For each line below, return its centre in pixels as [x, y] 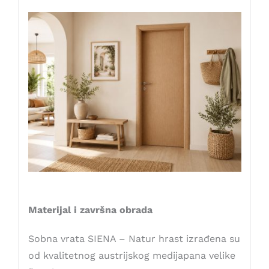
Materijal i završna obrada [90, 210]
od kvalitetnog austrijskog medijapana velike [131, 256]
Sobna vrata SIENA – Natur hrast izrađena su [134, 239]
